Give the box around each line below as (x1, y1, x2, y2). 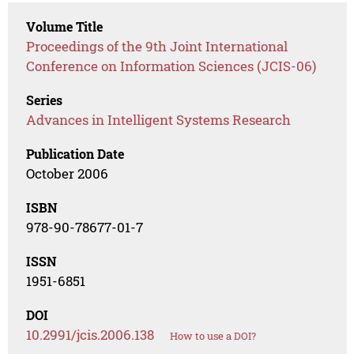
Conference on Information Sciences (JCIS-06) (26, 57, 317, 76)
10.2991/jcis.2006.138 (26, 326, 155, 345)
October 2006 (26, 164, 109, 183)
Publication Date (26, 145, 125, 163)
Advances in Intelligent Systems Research (26, 111, 292, 130)
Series (26, 92, 63, 109)
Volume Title (26, 18, 104, 36)
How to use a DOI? (170, 329, 257, 344)
